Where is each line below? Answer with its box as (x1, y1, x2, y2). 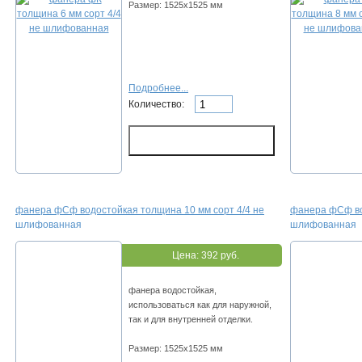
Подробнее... (128, 82, 188, 95)
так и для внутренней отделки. (128, 314, 253, 325)
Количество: (128, 98, 187, 110)
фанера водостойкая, (128, 285, 217, 296)
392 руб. (200, 250, 239, 262)
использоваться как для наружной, (128, 300, 271, 310)
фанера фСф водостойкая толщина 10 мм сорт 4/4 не (15, 204, 264, 217)
